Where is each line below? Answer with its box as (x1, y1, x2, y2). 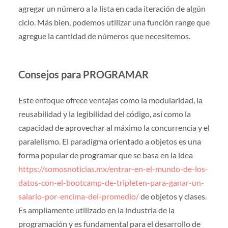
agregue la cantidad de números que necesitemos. (18, 31, 190, 41)
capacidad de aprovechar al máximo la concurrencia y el (18, 123, 210, 133)
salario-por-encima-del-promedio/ (18, 191, 139, 202)
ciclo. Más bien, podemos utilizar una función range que (18, 17, 210, 27)
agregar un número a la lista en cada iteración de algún (18, 4, 206, 14)
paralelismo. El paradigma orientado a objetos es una (18, 136, 201, 147)
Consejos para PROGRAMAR (18, 68, 149, 81)
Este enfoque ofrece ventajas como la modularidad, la (18, 95, 203, 105)
